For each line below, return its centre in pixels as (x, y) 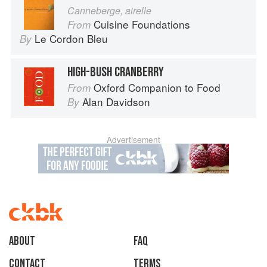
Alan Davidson (116, 102)
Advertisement (133, 140)
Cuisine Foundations (142, 24)
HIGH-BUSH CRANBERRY (116, 72)
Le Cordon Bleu (71, 39)
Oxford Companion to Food (157, 88)
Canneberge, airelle (109, 11)
